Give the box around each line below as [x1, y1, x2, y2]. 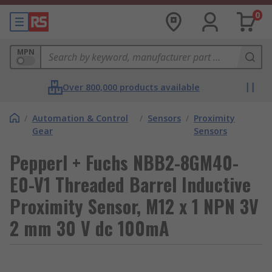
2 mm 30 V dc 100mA [10, 214, 169, 242]
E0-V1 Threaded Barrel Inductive [10, 171, 251, 198]
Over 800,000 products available [63, 81, 200, 93]
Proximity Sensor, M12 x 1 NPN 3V [10, 192, 259, 220]
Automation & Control [32, 112, 128, 124]
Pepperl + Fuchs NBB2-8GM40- [10, 149, 239, 176]
